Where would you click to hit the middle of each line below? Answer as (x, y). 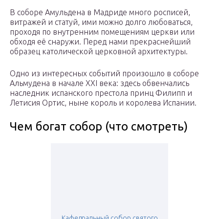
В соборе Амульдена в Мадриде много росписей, (100, 12)
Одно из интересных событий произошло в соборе (104, 74)
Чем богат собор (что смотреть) (99, 127)
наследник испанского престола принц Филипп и (101, 93)
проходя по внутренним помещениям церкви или (102, 32)
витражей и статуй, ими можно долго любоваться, (101, 22)
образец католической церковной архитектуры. (99, 52)
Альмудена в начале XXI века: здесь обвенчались (99, 83)
